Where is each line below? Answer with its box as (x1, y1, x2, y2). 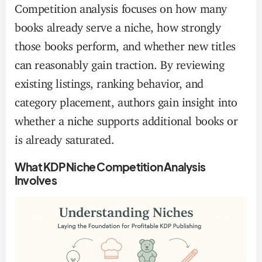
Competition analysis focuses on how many (15, 1, 227, 10)
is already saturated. (15, 132, 115, 141)
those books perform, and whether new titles (15, 39, 236, 47)
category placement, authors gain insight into (15, 95, 238, 104)
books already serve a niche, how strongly (15, 20, 221, 29)
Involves (15, 173, 57, 187)
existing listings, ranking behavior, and (15, 76, 204, 85)
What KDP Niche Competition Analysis (15, 160, 206, 174)
